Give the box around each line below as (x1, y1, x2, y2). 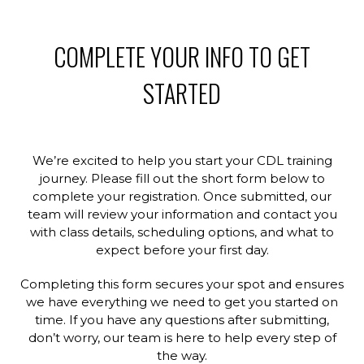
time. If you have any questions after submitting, (35, 312, 329, 328)
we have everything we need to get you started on (26, 294, 338, 310)
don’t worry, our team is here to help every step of (28, 330, 336, 346)
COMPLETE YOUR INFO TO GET (54, 38, 310, 76)
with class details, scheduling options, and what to (30, 224, 334, 240)
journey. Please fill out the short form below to (39, 171, 325, 187)
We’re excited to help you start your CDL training (32, 153, 332, 169)
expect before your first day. (95, 242, 269, 258)
